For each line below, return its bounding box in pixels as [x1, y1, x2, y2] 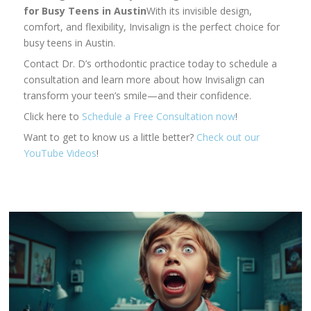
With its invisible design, [146, 3, 253, 17]
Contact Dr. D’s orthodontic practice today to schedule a [24, 56, 278, 70]
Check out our [194, 130, 260, 144]
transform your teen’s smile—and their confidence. [24, 88, 252, 102]
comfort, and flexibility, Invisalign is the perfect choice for [24, 19, 280, 33]
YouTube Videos [24, 146, 97, 160]
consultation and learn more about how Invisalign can [24, 72, 265, 86]
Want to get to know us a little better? [24, 130, 194, 144]
